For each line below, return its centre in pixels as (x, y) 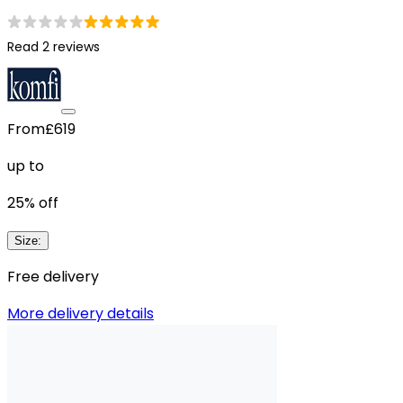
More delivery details (81, 313)
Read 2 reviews (54, 47)
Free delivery (53, 277)
